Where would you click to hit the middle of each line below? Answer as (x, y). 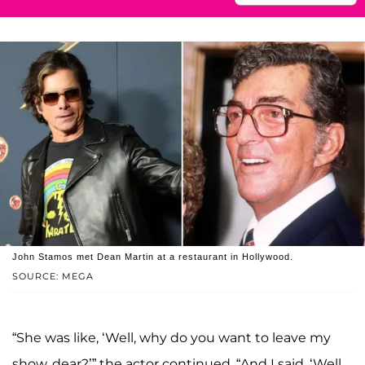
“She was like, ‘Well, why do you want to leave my (172, 338)
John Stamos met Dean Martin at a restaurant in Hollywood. (153, 257)
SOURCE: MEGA (53, 277)
